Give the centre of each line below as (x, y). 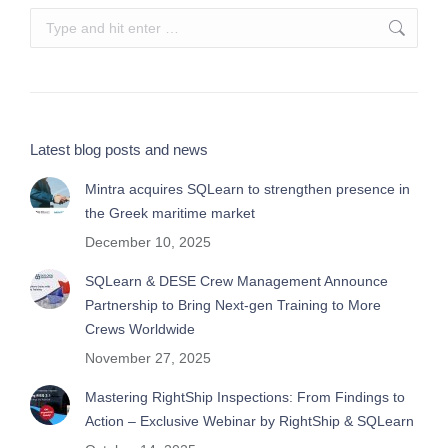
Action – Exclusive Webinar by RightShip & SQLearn (249, 421)
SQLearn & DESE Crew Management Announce (236, 281)
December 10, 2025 (148, 242)
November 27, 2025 (148, 358)
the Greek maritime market (170, 213)
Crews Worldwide (140, 329)
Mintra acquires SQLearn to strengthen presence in (247, 189)
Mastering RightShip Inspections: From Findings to (245, 397)
